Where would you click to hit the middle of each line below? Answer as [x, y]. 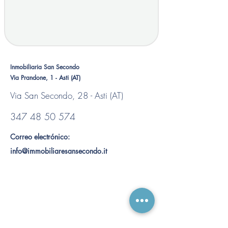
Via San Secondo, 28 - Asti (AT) [67, 95]
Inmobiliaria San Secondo [45, 67]
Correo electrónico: [40, 137]
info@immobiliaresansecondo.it [59, 151]
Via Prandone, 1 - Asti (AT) [45, 78]
